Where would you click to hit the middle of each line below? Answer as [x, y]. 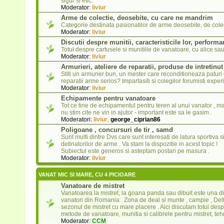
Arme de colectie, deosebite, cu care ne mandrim [137, 18]
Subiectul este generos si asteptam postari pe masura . [135, 151]
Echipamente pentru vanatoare [108, 98]
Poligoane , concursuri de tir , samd [117, 130]
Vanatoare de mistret [92, 186]
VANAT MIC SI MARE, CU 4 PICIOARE [87, 175]
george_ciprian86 [135, 120]
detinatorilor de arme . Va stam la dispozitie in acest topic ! [139, 144]
